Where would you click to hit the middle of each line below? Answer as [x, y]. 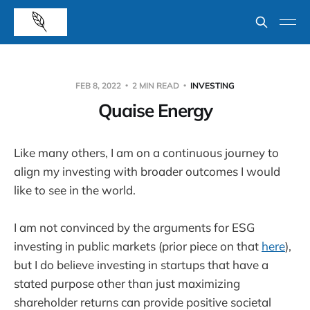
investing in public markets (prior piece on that [138, 246]
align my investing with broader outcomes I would [147, 171]
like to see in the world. [77, 190]
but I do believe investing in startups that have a [141, 265]
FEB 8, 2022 [99, 85]
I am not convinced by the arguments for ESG [134, 228]
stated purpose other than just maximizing [127, 284]
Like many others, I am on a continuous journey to [146, 153]
